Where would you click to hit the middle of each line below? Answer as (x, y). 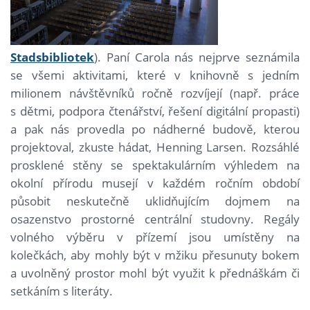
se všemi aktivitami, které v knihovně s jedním (155, 75)
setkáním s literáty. (62, 291)
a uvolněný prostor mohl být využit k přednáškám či (155, 273)
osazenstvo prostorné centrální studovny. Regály (155, 219)
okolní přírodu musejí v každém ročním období (155, 183)
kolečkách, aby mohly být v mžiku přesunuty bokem (155, 255)
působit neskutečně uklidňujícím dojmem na (155, 201)
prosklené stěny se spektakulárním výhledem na (155, 165)
